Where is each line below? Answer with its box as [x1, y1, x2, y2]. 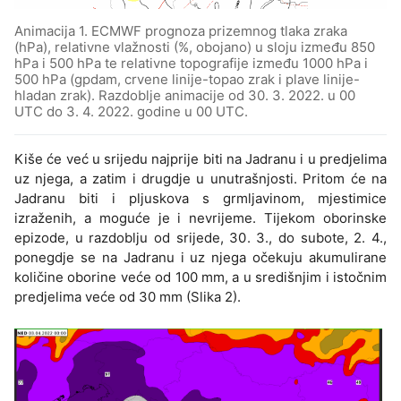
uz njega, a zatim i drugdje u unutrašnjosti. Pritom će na [14, 169, 387, 187]
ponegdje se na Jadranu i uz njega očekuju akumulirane [14, 248, 387, 266]
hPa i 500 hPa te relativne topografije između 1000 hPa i [14, 54, 368, 72]
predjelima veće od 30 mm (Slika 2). [14, 287, 241, 305]
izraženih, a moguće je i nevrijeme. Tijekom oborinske [14, 209, 387, 226]
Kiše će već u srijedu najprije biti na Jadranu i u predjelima [14, 149, 387, 167]
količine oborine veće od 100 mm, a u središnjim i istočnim [14, 268, 387, 286]
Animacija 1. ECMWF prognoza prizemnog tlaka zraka [14, 21, 347, 39]
